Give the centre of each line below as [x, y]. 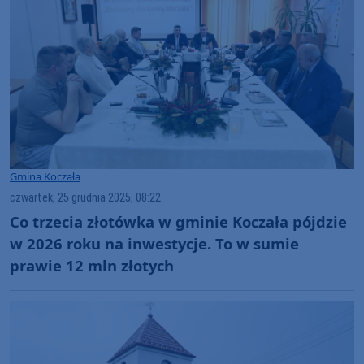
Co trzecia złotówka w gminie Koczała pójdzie [178, 221]
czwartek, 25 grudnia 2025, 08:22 [85, 197]
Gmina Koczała [45, 176]
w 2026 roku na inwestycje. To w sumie [154, 243]
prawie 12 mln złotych [92, 265]
